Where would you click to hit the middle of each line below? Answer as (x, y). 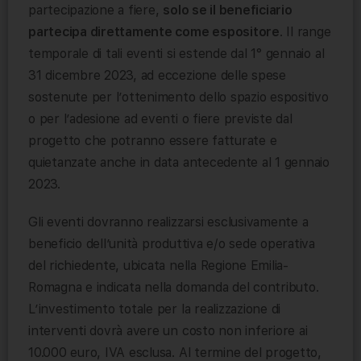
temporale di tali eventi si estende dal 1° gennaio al (176, 53)
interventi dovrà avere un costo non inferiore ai (168, 330)
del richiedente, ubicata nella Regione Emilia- (158, 265)
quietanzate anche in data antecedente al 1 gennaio (179, 162)
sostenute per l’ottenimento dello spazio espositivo (178, 97)
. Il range (305, 31)
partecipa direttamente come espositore (154, 31)
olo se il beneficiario (231, 10)
